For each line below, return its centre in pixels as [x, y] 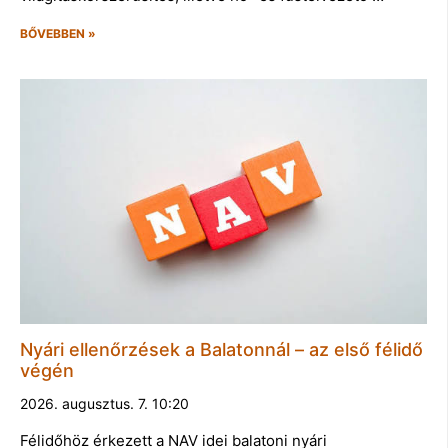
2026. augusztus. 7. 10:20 [104, 403]
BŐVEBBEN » [58, 34]
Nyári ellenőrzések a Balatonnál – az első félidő [221, 349]
